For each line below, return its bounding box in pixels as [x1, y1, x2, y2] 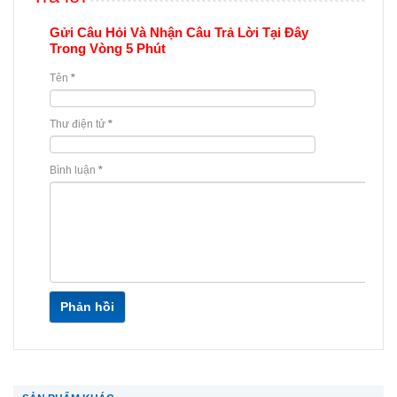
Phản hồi [60, 299, 114, 314]
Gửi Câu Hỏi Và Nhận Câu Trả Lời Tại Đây [50, 24, 308, 40]
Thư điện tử [50, 117, 108, 130]
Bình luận [50, 163, 98, 176]
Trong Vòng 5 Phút [50, 40, 166, 56]
